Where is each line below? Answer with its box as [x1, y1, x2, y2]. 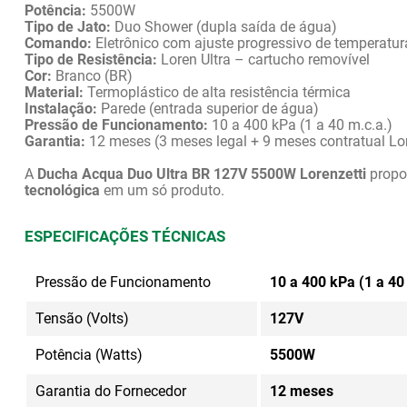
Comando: [25, 35, 92, 52]
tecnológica [25, 182, 100, 199]
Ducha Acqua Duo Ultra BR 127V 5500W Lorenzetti [37, 165, 366, 183]
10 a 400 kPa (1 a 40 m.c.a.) [208, 116, 392, 134]
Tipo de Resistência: [25, 51, 157, 68]
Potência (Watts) [35, 346, 143, 363]
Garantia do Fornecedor [35, 382, 186, 400]
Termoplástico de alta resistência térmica [84, 84, 351, 101]
